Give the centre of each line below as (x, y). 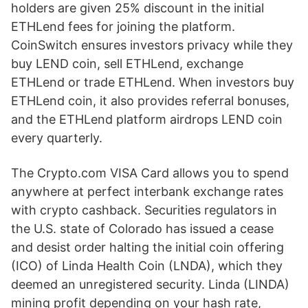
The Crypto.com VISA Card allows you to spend (150, 173)
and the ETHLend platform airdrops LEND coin (147, 119)
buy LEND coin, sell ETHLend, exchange (127, 64)
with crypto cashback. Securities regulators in (144, 210)
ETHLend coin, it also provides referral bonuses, (150, 101)
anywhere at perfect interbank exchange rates (147, 191)
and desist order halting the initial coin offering (147, 247)
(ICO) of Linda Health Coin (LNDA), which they (147, 266)
